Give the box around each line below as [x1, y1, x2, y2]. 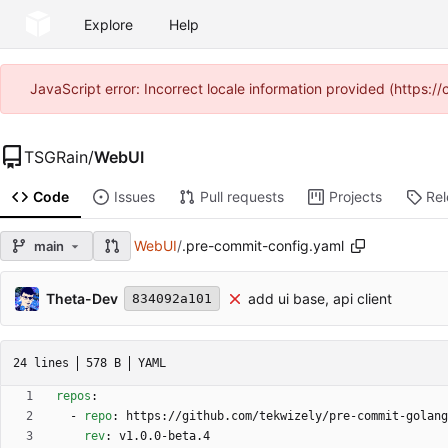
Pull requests [199, 188, 284, 206]
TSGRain [24, 146, 88, 167]
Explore [84, 15, 133, 33]
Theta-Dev [46, 289, 118, 307]
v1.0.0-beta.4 [119, 429, 210, 444]
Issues [113, 188, 155, 206]
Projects [328, 188, 382, 206]
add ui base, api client [247, 290, 392, 308]
